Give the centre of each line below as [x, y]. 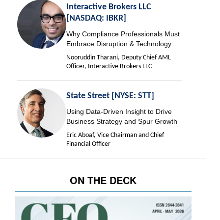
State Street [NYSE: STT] [110, 96]
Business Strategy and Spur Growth [122, 122]
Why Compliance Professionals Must [123, 34]
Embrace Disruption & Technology [119, 44]
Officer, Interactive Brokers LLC [109, 67]
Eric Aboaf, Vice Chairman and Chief [115, 136]
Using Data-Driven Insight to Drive [119, 112]
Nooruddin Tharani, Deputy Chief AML [119, 58]
